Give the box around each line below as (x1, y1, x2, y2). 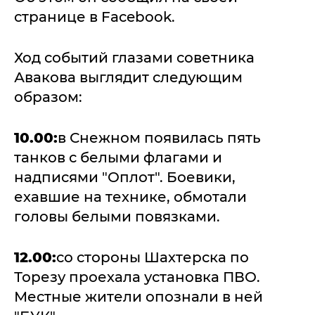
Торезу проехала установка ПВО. (14, 269, 260, 285)
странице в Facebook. (14, 8, 175, 25)
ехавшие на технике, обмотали (14, 188, 247, 205)
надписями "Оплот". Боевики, (14, 169, 236, 186)
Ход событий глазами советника (14, 49, 255, 66)
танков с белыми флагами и (14, 149, 222, 166)
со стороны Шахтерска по (56, 249, 249, 266)
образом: (14, 89, 82, 105)
